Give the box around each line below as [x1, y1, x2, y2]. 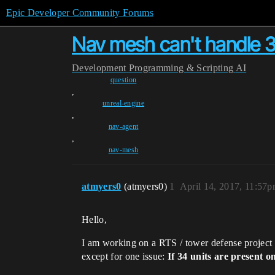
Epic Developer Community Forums [6, 7, 153, 18]
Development [72, 63, 126, 73]
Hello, [82, 214, 107, 225]
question [110, 76, 137, 84]
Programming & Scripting [128, 63, 234, 73]
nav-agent [108, 122, 139, 131]
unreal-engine [102, 99, 145, 107]
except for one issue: [82, 251, 168, 261]
